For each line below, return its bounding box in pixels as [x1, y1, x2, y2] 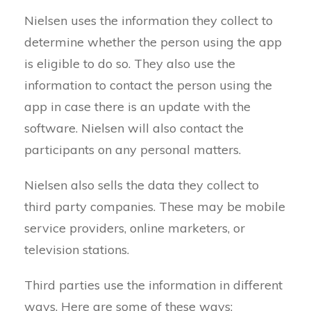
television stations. [24, 242, 129, 258]
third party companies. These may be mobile [24, 199, 285, 215]
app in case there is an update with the [24, 99, 251, 115]
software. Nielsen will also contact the [24, 120, 244, 136]
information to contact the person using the [24, 77, 272, 93]
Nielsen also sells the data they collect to [24, 177, 259, 193]
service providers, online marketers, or [24, 220, 245, 236]
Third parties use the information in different [24, 277, 283, 293]
